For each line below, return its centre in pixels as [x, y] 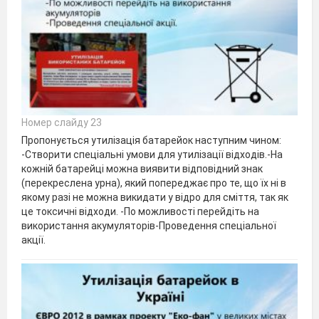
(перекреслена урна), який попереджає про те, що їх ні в [154, 183]
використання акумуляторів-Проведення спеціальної [149, 225]
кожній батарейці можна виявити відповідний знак [142, 168]
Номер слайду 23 [62, 122]
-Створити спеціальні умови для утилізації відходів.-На [152, 154]
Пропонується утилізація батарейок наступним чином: [151, 140]
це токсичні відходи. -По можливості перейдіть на [140, 211]
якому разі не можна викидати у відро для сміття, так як [155, 197]
